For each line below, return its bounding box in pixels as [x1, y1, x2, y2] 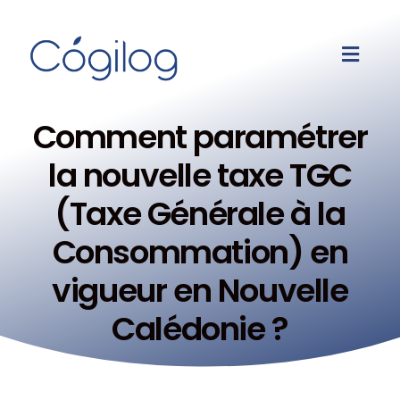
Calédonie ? [112, 306, 288, 353]
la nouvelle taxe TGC [47, 153, 352, 199]
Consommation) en [52, 229, 348, 276]
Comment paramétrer [32, 114, 368, 161]
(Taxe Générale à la [54, 191, 346, 237]
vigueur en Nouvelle [52, 268, 348, 314]
